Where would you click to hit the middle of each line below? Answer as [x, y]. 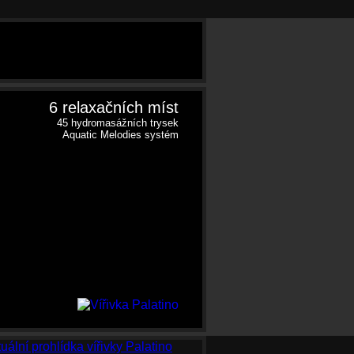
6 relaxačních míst [114, 107]
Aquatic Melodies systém [121, 135]
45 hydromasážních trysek [118, 123]
